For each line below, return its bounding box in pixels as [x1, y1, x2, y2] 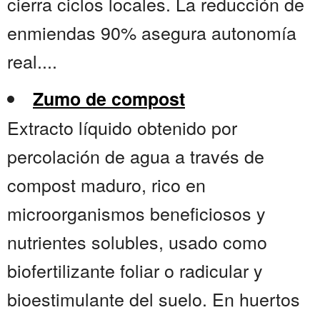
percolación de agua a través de [7, 143, 264, 169]
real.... [7, 48, 57, 74]
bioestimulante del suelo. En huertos [7, 286, 300, 312]
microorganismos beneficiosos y [7, 200, 266, 226]
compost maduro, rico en [7, 171, 206, 198]
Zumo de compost [33, 86, 185, 112]
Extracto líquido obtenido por [7, 114, 237, 141]
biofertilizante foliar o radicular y [7, 257, 263, 284]
